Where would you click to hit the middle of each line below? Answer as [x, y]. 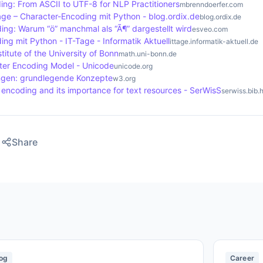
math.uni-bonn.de [148, 54]
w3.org [124, 78]
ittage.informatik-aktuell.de [214, 41]
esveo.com [210, 29]
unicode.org [133, 66]
